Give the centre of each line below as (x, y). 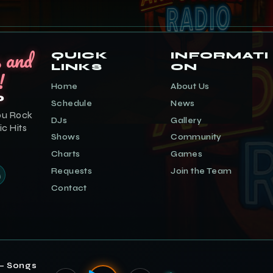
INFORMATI (220, 55)
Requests (72, 171)
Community (196, 137)
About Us (190, 87)
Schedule (72, 103)
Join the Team (201, 171)
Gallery (186, 120)
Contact (69, 188)
